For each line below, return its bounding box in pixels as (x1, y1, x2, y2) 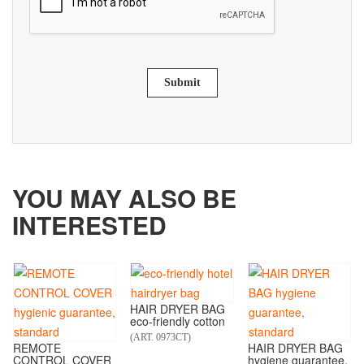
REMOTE (12, 340, 61, 357)
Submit (163, 76, 201, 89)
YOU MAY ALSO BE (12, 180, 236, 216)
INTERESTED (12, 207, 167, 243)
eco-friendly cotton (130, 313, 226, 330)
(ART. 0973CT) (130, 331, 192, 344)
